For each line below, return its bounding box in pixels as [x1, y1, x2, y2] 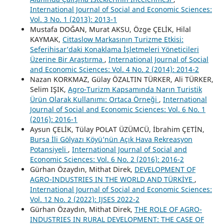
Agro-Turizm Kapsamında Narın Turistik [67, 84, 202, 94]
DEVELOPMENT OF [134, 164, 195, 174]
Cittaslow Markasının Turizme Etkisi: [62, 34, 183, 44]
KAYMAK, [29, 34, 62, 44]
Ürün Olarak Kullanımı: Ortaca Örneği [29, 94, 159, 104]
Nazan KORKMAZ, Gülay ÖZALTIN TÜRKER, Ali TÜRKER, [29, 74, 213, 84]
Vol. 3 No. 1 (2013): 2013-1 [29, 14, 117, 24]
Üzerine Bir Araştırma [29, 54, 104, 64]
